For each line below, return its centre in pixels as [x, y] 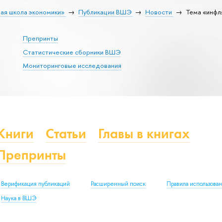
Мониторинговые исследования [72, 66]
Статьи [66, 133]
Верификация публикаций [35, 184]
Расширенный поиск [118, 184]
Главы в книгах [144, 133]
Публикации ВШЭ [105, 12]
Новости [158, 12]
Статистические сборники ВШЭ [71, 52]
